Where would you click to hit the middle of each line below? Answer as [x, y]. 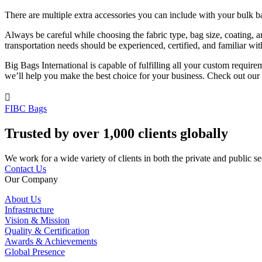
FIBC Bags [26, 109]
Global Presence [35, 252]
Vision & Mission [37, 220]
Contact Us [25, 169]
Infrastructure [29, 210]
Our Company [31, 180]
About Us [23, 199]
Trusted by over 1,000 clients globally [116, 134]
